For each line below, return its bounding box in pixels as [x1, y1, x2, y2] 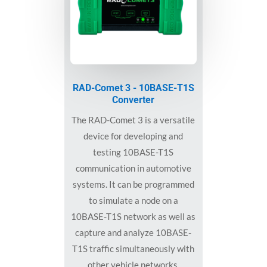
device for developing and [83, 130, 184, 141]
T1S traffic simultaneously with [72, 243, 195, 254]
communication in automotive [75, 162, 191, 173]
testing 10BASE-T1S [93, 146, 174, 157]
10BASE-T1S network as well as [71, 210, 196, 222]
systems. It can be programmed [72, 178, 194, 190]
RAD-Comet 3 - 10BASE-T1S [72, 82, 194, 94]
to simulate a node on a [88, 194, 178, 206]
